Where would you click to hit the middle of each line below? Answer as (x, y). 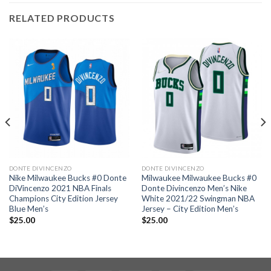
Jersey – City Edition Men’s (190, 209)
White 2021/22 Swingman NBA (198, 199)
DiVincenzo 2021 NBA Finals (60, 188)
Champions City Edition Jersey (63, 199)
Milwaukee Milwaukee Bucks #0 (199, 178)
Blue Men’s (28, 209)
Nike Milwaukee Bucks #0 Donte (67, 178)
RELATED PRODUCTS (62, 18)
